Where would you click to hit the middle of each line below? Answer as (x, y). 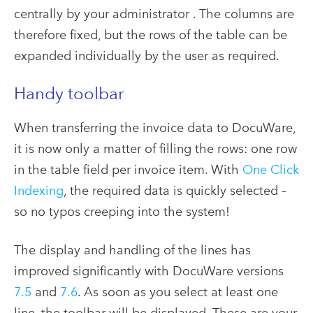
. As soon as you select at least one (178, 292)
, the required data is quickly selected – (175, 191)
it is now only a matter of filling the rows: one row (155, 149)
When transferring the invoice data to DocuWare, (155, 128)
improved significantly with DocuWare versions (149, 271)
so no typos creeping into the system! (122, 212)
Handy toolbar (69, 94)
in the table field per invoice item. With (128, 170)
